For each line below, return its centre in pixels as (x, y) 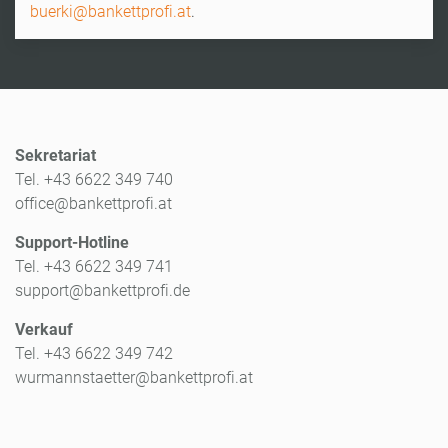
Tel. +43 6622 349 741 (94, 266)
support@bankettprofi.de (102, 290)
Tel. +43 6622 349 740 (94, 179)
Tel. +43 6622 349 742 (94, 353)
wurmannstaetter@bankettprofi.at (134, 377)
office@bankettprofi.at (93, 203)
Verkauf (44, 329)
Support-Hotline (72, 242)
